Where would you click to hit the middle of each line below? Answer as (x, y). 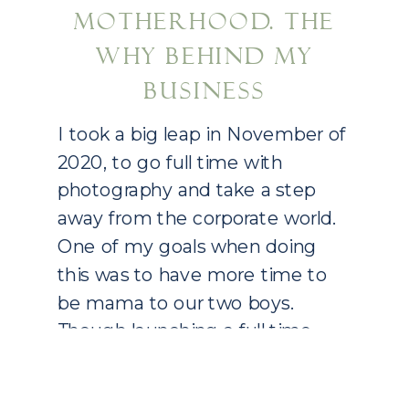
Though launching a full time (185, 331)
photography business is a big (189, 359)
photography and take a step (187, 190)
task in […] (101, 387)
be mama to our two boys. (176, 303)
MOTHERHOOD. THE (204, 22)
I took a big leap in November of (202, 134)
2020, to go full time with (170, 163)
